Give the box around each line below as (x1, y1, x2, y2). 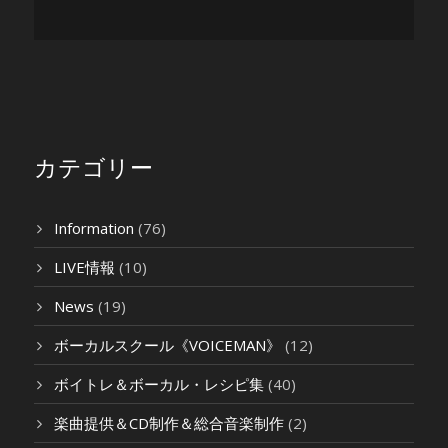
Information (54, 218, 134, 238)
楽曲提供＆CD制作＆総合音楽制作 (54, 413, 284, 433)
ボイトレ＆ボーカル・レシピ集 (54, 374, 264, 394)
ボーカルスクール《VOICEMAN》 (54, 335, 281, 355)
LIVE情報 (54, 257, 115, 277)
